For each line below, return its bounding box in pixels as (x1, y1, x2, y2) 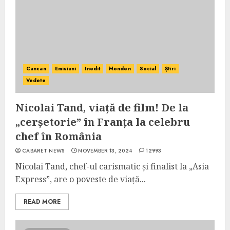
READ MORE (24, 197, 61, 206)
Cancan (26, 65, 46, 72)
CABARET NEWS (22, 147, 65, 155)
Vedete (26, 76, 46, 84)
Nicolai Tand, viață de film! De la (15, 101, 188, 114)
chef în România (15, 129, 102, 143)
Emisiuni (54, 65, 76, 72)
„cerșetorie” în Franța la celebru (15, 115, 190, 129)
